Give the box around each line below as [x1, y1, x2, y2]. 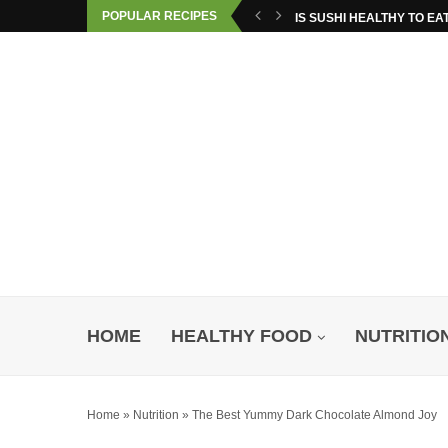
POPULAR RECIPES [102, 9, 217, 23]
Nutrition [133, 407, 179, 422]
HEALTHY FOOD [171, 325, 312, 346]
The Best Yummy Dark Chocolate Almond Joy [192, 407, 437, 422]
